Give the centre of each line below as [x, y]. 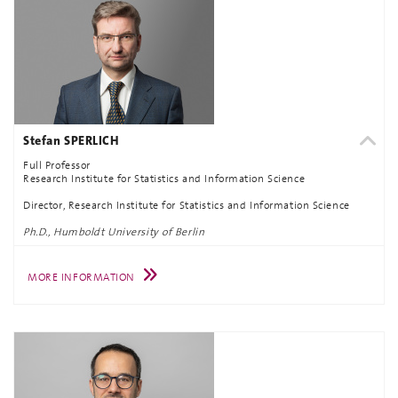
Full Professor [57, 165]
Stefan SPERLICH [72, 140]
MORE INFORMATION [81, 277]
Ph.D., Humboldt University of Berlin [114, 232]
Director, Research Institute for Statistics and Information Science [187, 205]
